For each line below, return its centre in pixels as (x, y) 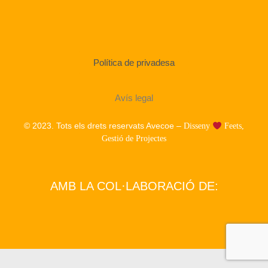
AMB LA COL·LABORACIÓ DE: (134, 186)
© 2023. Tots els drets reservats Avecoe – (104, 126)
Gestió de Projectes (134, 139)
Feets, (233, 126)
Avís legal (134, 98)
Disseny (198, 126)
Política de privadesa (134, 63)
